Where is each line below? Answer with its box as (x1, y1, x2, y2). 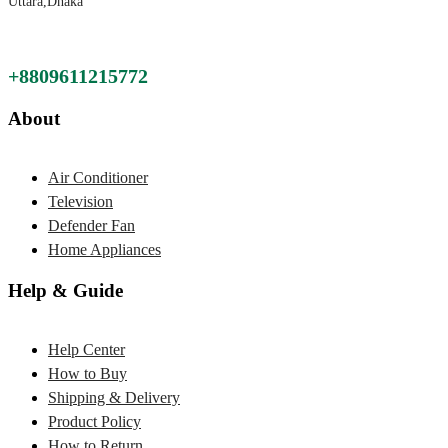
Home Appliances (48, 240, 161, 258)
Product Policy (48, 413, 141, 430)
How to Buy (48, 365, 127, 382)
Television (48, 192, 113, 210)
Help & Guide (8, 280, 123, 302)
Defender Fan (48, 216, 135, 234)
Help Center (48, 341, 125, 358)
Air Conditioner (48, 168, 148, 186)
